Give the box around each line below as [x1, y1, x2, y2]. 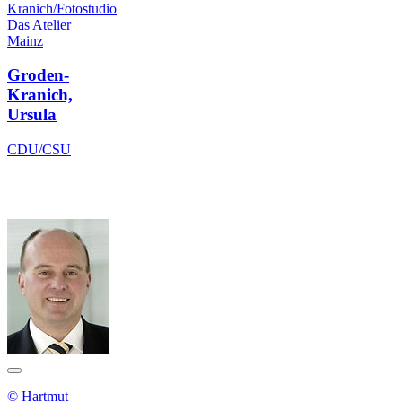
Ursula [7, 105, 57, 125]
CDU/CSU [7, 141, 71, 157]
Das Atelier [7, 16, 71, 32]
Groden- [7, 66, 69, 85]
